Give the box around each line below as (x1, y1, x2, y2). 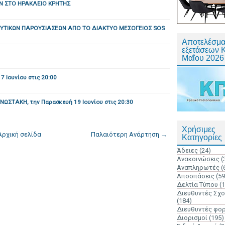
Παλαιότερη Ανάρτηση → (91, 131, 167, 138)
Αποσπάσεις (177, 172, 214, 180)
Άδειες (177, 147, 198, 154)
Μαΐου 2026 (182, 54, 224, 62)
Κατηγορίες (182, 133, 222, 142)
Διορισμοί (177, 214, 207, 221)
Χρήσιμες (182, 125, 215, 134)
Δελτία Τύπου (177, 181, 218, 188)
